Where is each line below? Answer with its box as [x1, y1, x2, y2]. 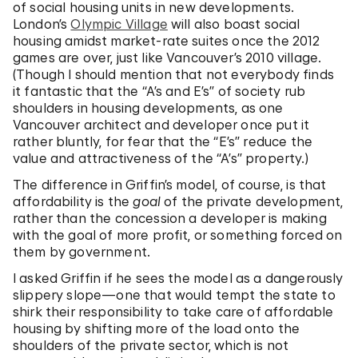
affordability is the [13, 193, 133, 209]
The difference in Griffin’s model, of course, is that [13, 176, 327, 193]
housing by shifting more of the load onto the [13, 320, 300, 336]
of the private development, [161, 193, 344, 209]
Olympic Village [70, 15, 168, 32]
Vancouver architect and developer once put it [13, 116, 310, 133]
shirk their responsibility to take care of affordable [13, 303, 334, 320]
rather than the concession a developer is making [13, 209, 327, 226]
